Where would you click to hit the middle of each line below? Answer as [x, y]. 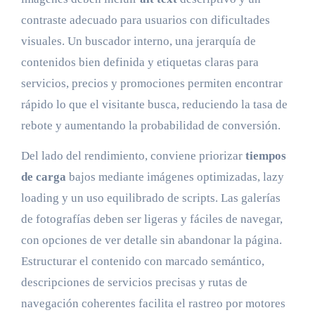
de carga [43, 177]
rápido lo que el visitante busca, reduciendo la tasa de [154, 105]
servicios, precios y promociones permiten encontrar [152, 84]
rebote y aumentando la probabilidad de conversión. [150, 126]
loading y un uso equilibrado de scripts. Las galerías [150, 198]
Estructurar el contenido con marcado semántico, [142, 262]
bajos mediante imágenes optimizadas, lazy [175, 177]
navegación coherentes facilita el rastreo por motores [153, 304]
